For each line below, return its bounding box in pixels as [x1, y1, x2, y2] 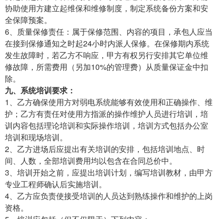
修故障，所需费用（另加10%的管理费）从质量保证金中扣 [5, 61, 208, 72]
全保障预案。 [5, 14, 52, 25]
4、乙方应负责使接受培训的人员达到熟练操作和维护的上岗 [5, 190, 213, 201]
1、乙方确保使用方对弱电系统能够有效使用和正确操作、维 [5, 96, 213, 108]
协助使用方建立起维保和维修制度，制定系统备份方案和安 [5, 2, 208, 14]
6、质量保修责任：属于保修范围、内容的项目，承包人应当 [5, 25, 213, 37]
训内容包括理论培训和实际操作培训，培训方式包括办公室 [5, 119, 208, 131]
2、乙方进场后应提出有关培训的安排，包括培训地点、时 [5, 143, 205, 154]
